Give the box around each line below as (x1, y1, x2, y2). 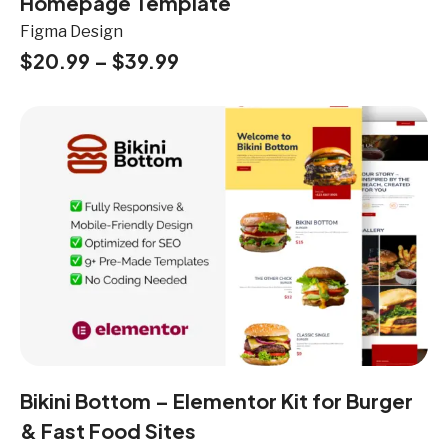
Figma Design (20, 21, 123, 41)
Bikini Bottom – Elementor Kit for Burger (20, 387, 413, 413)
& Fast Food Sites (20, 417, 196, 443)
